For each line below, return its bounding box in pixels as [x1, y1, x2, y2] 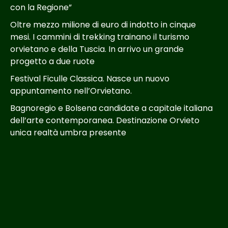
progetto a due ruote [10, 55, 95, 67]
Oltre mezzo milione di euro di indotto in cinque [10, 18, 196, 31]
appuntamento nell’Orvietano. [10, 84, 132, 97]
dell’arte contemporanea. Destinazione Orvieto [10, 114, 199, 126]
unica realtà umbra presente [10, 126, 126, 138]
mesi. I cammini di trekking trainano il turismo [10, 31, 189, 43]
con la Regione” [10, 1, 72, 13]
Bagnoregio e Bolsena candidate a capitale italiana [10, 102, 213, 114]
